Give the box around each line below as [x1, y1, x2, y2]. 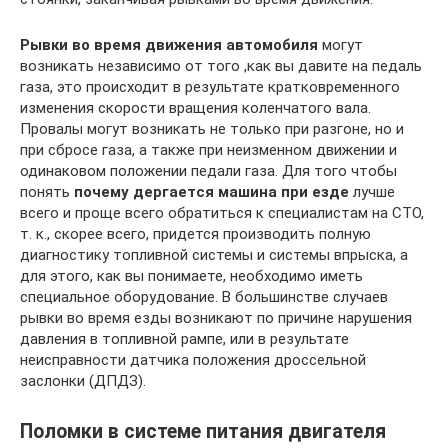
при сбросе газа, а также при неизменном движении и [20, 141, 397, 159]
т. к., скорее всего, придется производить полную [20, 225, 371, 243]
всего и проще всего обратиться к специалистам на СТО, [20, 204, 424, 222]
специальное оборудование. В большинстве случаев [20, 288, 388, 306]
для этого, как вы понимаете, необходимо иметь [20, 267, 363, 285]
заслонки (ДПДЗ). [20, 372, 146, 390]
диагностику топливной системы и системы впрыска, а [20, 246, 408, 264]
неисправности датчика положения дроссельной [20, 351, 366, 369]
